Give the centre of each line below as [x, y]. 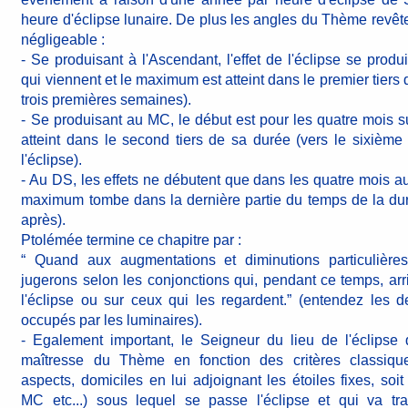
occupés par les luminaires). [112, 320]
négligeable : [63, 40]
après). [44, 220]
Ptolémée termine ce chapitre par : [132, 240]
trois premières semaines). [107, 100]
